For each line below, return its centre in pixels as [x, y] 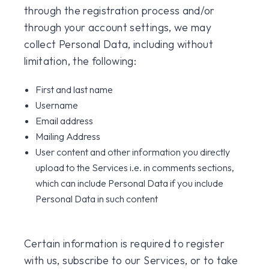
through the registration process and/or [119, 11]
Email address [65, 121]
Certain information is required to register [125, 243]
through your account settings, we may [118, 27]
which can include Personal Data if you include [130, 183]
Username [57, 105]
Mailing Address [68, 136]
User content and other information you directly [133, 152]
